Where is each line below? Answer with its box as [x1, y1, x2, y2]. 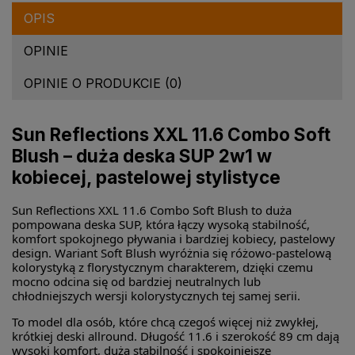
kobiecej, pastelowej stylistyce [12, 166, 281, 189]
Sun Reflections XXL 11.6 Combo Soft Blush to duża [12, 202, 292, 219]
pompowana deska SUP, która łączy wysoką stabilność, [12, 216, 310, 233]
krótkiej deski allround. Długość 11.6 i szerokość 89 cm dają [12, 328, 339, 345]
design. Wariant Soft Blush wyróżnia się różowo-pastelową [12, 245, 331, 261]
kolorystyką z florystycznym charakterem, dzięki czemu [12, 259, 313, 276]
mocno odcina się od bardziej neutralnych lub [12, 273, 261, 290]
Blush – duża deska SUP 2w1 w [12, 145, 272, 167]
